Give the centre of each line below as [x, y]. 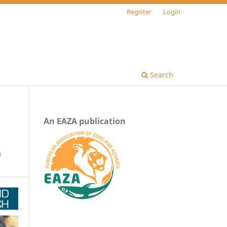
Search [161, 74]
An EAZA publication [85, 121]
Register [139, 11]
